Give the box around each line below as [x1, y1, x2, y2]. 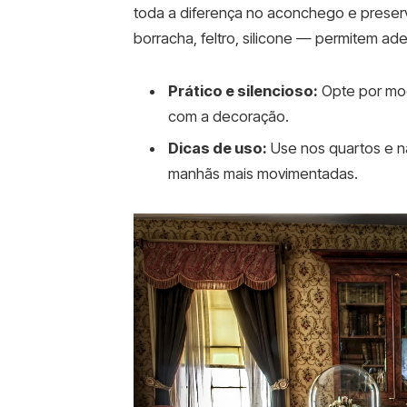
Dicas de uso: [167, 139, 267, 158]
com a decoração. [167, 106, 289, 125]
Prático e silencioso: [167, 81, 318, 100]
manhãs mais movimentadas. [167, 164, 358, 184]
